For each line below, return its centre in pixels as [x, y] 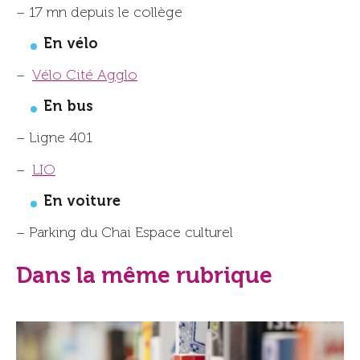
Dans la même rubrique [144, 275]
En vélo [71, 43]
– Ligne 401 [54, 138]
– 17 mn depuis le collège [99, 12]
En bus [68, 106]
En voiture [82, 200]
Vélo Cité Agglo [85, 75]
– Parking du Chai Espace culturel [125, 233]
